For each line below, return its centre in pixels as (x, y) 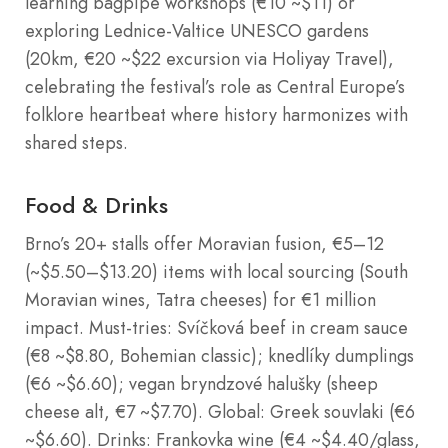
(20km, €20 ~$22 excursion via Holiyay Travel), (209, 59)
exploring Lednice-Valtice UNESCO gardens (197, 31)
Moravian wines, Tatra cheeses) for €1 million (200, 300)
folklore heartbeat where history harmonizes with (216, 115)
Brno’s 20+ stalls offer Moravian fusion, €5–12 (204, 244)
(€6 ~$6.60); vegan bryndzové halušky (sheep (201, 384)
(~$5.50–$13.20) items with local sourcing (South (216, 272)
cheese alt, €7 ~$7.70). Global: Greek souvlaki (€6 (220, 412)
